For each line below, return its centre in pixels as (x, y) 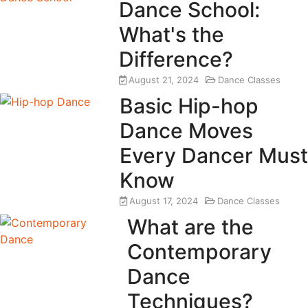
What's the (172, 35)
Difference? (176, 59)
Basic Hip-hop (189, 106)
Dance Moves (186, 131)
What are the (191, 227)
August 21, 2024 (164, 80)
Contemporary (200, 252)
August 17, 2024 (163, 201)
